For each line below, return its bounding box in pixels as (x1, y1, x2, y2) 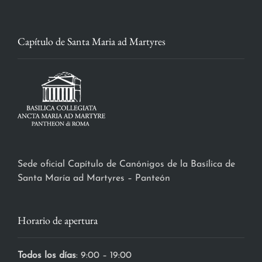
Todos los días (18, 251, 76, 261)
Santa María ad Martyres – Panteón (18, 174, 170, 184)
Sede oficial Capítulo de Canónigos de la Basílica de (18, 160, 235, 170)
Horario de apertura (18, 213, 98, 227)
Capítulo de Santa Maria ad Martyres (18, 35, 166, 49)
